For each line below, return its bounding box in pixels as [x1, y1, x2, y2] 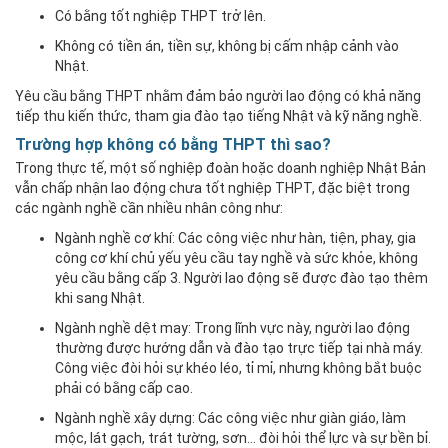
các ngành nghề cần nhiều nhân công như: [15, 199, 283, 216]
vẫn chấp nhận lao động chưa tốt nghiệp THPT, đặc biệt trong [15, 179, 410, 196]
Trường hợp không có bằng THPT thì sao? [15, 134, 331, 154]
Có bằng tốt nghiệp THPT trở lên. [55, 7, 266, 24]
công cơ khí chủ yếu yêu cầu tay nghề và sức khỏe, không [55, 249, 418, 266]
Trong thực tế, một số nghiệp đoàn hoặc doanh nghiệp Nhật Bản [15, 159, 426, 176]
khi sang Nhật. [55, 289, 145, 306]
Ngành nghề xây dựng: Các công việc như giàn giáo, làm [55, 409, 406, 426]
